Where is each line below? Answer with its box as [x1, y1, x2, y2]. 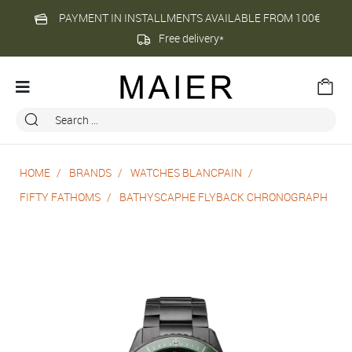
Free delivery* [159, 31, 224, 46]
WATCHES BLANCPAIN [130, 165, 242, 180]
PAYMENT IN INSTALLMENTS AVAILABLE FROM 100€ [58, 10, 320, 25]
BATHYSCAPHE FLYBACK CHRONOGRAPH [119, 189, 328, 204]
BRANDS [69, 165, 112, 180]
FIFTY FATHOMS [20, 189, 101, 204]
